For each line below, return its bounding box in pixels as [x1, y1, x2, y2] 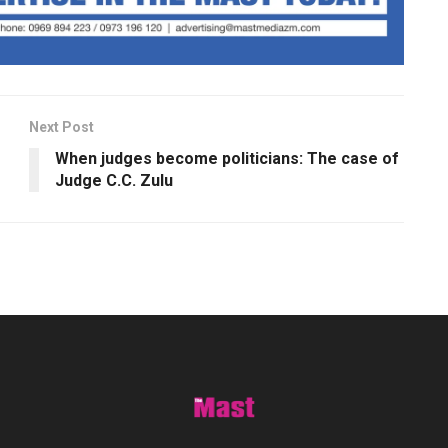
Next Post [29, 119, 94, 136]
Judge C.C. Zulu [55, 171, 173, 191]
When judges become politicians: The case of [55, 149, 399, 169]
